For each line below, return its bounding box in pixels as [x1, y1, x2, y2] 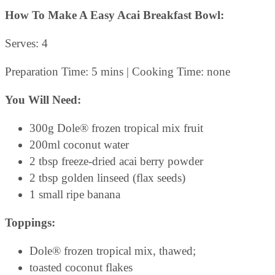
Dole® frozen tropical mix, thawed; [29, 244, 196, 258]
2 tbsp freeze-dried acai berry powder [29, 155, 203, 168]
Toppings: [5, 216, 55, 230]
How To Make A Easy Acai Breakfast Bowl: [5, 9, 224, 22]
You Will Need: [5, 93, 81, 107]
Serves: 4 [5, 37, 48, 50]
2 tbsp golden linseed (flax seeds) [29, 171, 185, 185]
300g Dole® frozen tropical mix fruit [29, 122, 203, 135]
